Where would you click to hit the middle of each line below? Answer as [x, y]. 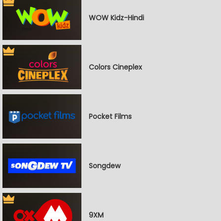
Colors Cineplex [115, 67]
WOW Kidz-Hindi [116, 18]
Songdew [105, 166]
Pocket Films [110, 116]
